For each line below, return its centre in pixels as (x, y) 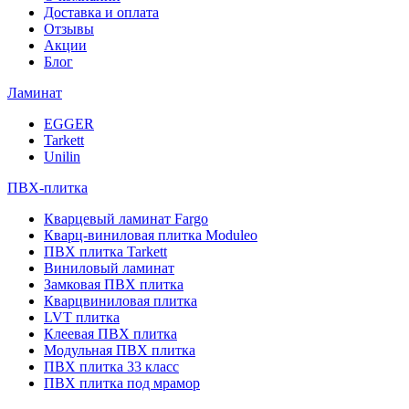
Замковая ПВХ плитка (114, 284)
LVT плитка (82, 317)
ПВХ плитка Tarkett (105, 251)
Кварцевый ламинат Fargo (126, 218)
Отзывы (69, 28)
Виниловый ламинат (109, 267)
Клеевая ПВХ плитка (110, 333)
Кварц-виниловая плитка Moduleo (151, 235)
